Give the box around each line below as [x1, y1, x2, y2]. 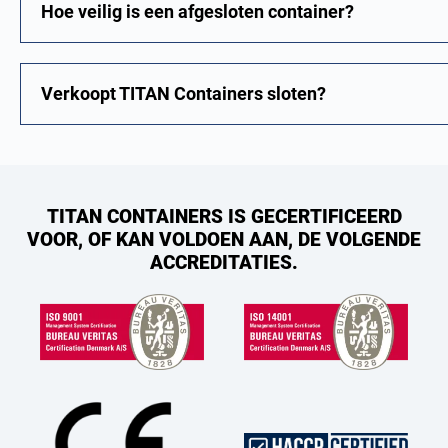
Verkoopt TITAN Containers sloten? [41, 83, 326, 104]
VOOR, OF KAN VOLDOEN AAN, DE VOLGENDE [27, 228, 421, 251]
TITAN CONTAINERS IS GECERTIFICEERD [46, 205, 402, 228]
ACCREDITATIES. [150, 251, 298, 274]
